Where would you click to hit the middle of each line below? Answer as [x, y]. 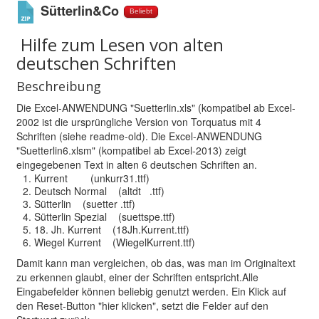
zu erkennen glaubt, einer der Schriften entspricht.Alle [137, 277]
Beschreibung [59, 86]
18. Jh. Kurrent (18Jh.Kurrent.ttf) [112, 229]
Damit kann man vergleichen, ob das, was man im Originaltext [156, 262]
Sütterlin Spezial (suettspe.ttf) [105, 216]
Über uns [47, 33]
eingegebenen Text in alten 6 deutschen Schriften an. [137, 164]
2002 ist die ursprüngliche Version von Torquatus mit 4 [139, 121]
